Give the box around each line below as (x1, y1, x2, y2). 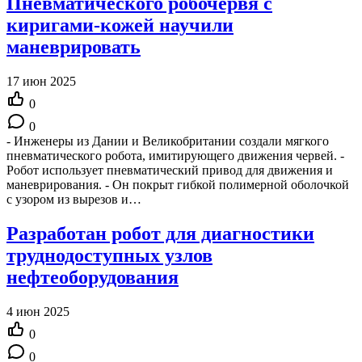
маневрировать (6, 36, 141, 58)
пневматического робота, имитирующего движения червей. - (6, 149, 344, 163)
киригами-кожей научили (6, 15, 234, 36)
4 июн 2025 (6, 304, 69, 318)
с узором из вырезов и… (6, 192, 141, 207)
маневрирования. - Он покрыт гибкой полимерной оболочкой (6, 178, 349, 192)
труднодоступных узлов (6, 244, 213, 266)
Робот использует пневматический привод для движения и (6, 163, 333, 178)
